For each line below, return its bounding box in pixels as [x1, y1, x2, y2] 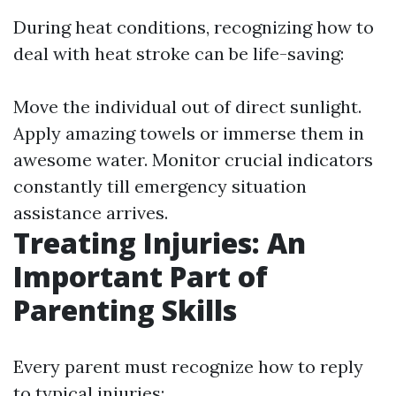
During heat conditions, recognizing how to [13, 16, 374, 38]
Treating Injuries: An [13, 224, 306, 262]
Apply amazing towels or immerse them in [13, 122, 364, 144]
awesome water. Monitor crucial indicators [13, 148, 373, 171]
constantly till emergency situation [13, 175, 307, 197]
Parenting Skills [13, 291, 237, 329]
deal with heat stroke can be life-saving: [13, 42, 344, 65]
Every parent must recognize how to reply [13, 355, 363, 377]
